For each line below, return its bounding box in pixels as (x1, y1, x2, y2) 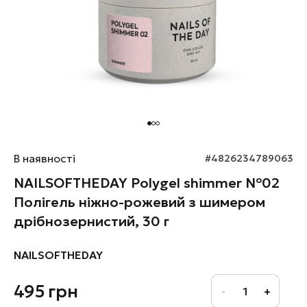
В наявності (14, 151, 75, 165)
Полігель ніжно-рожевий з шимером (14, 193, 265, 211)
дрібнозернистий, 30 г (14, 212, 169, 230)
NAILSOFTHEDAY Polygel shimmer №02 (14, 174, 280, 192)
